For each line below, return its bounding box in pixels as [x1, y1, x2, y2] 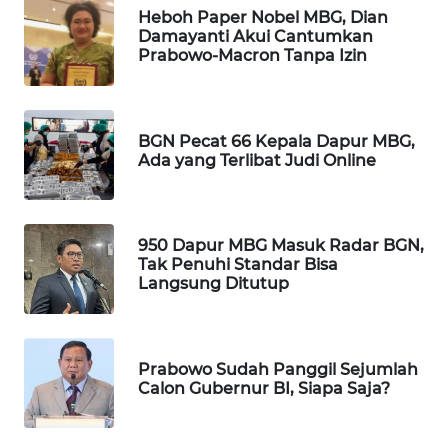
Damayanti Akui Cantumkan [138, 27, 373, 47]
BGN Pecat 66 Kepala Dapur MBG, [138, 131, 415, 151]
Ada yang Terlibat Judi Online [138, 150, 376, 170]
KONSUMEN [40, 251, 111, 269]
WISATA [44, 54, 90, 72]
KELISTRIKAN [40, 346, 121, 364]
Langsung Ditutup [138, 274, 289, 294]
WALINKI [40, 399, 93, 417]
